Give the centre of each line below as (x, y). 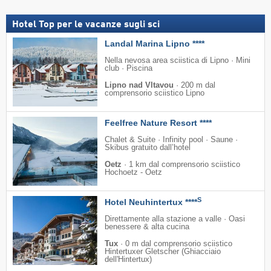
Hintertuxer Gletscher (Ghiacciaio (163, 251)
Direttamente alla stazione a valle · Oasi (175, 219)
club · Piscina (129, 68)
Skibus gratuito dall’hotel (148, 147)
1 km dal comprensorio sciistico (184, 164)
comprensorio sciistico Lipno (155, 93)
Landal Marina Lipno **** (155, 43)
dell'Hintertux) (128, 259)
